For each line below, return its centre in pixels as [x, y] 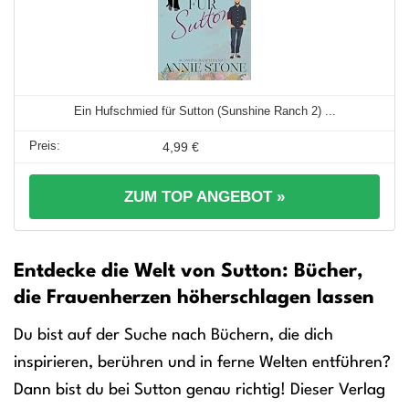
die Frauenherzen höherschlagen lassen [194, 298]
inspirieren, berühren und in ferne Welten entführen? [202, 362]
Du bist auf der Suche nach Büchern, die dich [173, 335]
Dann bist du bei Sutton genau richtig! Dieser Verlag [199, 390]
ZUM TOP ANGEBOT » [204, 197]
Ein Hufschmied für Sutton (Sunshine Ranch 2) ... [204, 111]
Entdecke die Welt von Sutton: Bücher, [189, 272]
